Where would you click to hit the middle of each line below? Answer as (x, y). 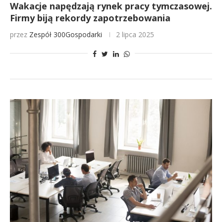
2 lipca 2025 (135, 34)
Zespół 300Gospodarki (66, 34)
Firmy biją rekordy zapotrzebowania (90, 18)
